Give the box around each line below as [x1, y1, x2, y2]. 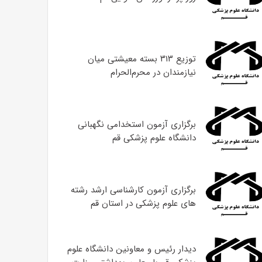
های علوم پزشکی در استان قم [90, 196, 196, 211]
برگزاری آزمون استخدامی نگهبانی [77, 118, 196, 132]
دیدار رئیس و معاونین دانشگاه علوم [67, 242, 196, 256]
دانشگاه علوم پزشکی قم [112, 131, 196, 145]
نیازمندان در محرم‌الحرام [110, 65, 196, 80]
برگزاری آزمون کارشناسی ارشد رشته [70, 183, 196, 197]
